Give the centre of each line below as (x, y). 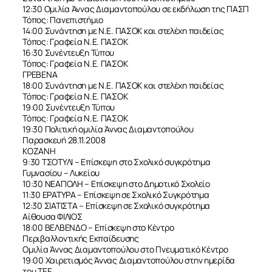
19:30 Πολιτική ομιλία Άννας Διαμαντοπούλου (108, 129)
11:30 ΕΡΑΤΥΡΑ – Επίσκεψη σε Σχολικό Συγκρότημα (116, 194)
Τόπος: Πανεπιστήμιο (63, 19)
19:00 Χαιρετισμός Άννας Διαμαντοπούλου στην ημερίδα (129, 260)
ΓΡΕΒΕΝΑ (40, 74)
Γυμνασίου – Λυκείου (61, 172)
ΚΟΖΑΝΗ (39, 151)
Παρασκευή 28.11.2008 (64, 140)
